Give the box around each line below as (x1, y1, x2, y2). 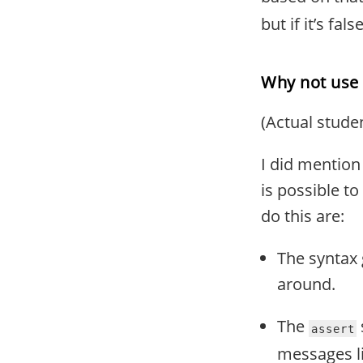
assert (310, 322, 355, 335)
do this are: (261, 205, 344, 227)
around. (277, 273, 335, 295)
